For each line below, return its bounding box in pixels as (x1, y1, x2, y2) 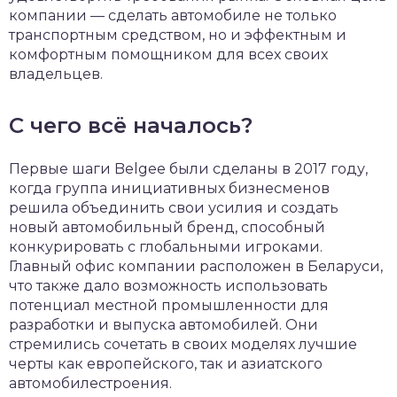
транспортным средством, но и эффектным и (9, 27, 346, 43)
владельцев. (9, 66, 103, 82)
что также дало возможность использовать (9, 277, 328, 294)
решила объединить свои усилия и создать (9, 199, 339, 216)
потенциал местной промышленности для (9, 297, 329, 314)
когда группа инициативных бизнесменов (9, 180, 330, 197)
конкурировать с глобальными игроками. (9, 238, 323, 255)
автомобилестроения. (9, 375, 172, 392)
